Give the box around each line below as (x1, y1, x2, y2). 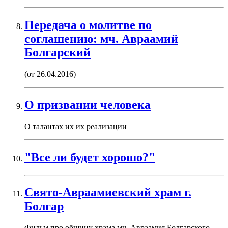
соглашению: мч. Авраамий (24, 32, 178, 46)
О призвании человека (24, 98, 151, 112)
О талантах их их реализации (24, 122, 127, 131)
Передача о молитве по (24, 18, 152, 32)
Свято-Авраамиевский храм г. (24, 185, 191, 199)
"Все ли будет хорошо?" (24, 150, 155, 164)
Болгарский (24, 46, 91, 60)
